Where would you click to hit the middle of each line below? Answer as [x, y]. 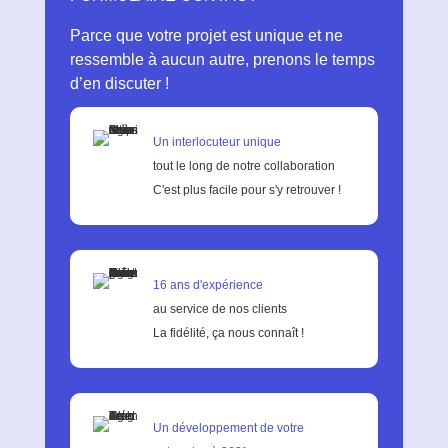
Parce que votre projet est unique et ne [206, 35]
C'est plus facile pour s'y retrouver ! [246, 190]
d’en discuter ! [119, 83]
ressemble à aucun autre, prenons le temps [222, 59]
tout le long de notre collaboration [243, 166]
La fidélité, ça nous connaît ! [228, 333]
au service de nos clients [219, 309]
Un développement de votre [228, 428]
